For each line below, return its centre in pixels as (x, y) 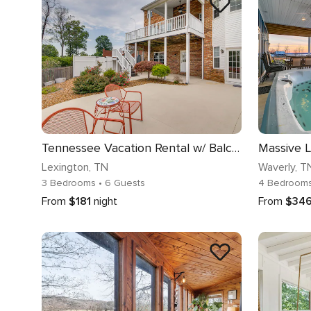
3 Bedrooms (70, 183)
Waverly (277, 167)
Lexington (65, 167)
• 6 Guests (122, 183)
